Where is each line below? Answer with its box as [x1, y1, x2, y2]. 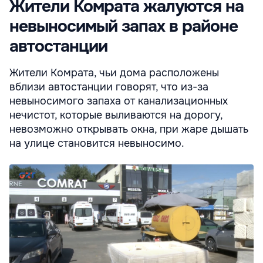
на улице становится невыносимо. [9, 137, 184, 150]
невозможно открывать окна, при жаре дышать [9, 123, 248, 136]
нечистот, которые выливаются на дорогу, [9, 109, 222, 122]
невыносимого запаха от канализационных [9, 95, 228, 108]
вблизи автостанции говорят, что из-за [9, 80, 208, 94]
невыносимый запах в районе [9, 16, 238, 38]
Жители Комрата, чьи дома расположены [9, 66, 219, 80]
